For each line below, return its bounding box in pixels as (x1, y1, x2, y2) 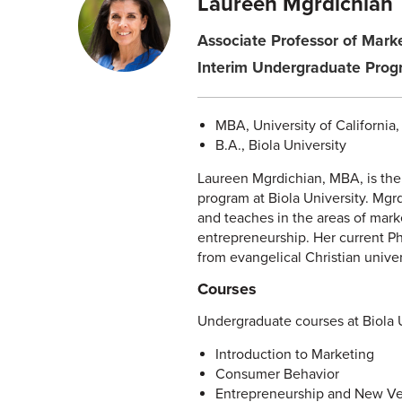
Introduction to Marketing (214, 345, 374, 363)
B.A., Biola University (214, 136, 346, 154)
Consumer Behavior (214, 365, 339, 383)
